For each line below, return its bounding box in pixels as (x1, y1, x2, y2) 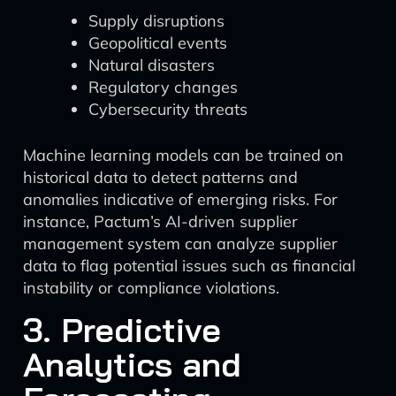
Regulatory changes (88, 77, 238, 97)
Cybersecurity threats (88, 99, 247, 119)
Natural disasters (88, 55, 215, 75)
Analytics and (23, 343, 241, 385)
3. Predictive (23, 308, 221, 351)
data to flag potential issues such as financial (23, 255, 355, 276)
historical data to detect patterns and (23, 167, 298, 187)
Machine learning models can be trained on (23, 145, 344, 165)
